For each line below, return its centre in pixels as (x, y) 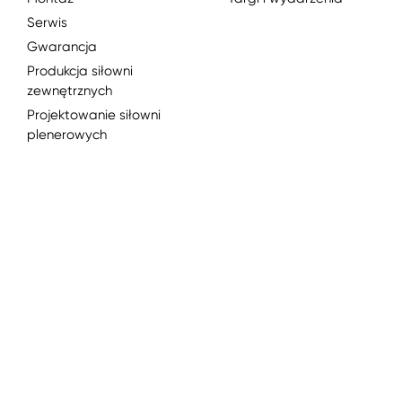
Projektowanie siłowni (94, 114)
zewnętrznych (70, 90)
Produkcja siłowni (80, 70)
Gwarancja (62, 46)
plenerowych (67, 134)
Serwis (47, 22)
